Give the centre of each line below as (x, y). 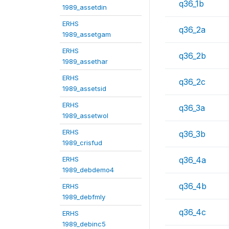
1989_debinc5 (84, 224)
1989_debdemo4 (88, 169)
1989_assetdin (85, 7)
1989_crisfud (82, 142)
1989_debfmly (84, 197)
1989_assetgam (87, 34)
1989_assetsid (84, 88)
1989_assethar (85, 61)
